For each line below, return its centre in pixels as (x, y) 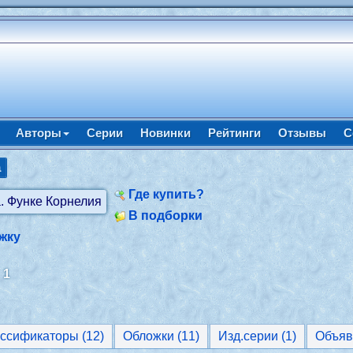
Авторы (38, 133)
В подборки (166, 216)
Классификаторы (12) (93, 336)
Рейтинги (234, 133)
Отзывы (302, 133)
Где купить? (167, 194)
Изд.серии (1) (258, 336)
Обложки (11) (162, 336)
